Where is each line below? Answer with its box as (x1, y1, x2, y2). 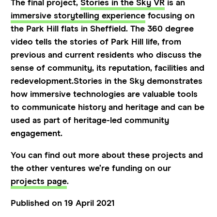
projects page (11, 177, 67, 186)
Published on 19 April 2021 (11, 199, 115, 208)
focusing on (145, 11, 195, 20)
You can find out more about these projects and (11, 151, 203, 160)
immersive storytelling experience (11, 11, 146, 20)
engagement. (11, 129, 65, 138)
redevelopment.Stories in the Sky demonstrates (11, 77, 203, 86)
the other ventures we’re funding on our (11, 164, 171, 173)
